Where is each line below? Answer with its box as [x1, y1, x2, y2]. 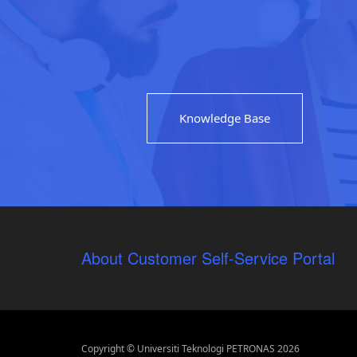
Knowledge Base [178, 109, 270, 125]
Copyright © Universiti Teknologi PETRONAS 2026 [81, 342, 300, 355]
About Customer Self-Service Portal [81, 246, 335, 269]
